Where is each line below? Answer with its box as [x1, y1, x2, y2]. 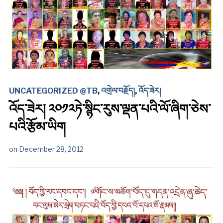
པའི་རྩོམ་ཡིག [8, 118, 66, 134]
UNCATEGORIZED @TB [8, 86, 98, 96]
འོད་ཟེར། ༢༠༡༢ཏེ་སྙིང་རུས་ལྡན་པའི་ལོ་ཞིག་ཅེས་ [8, 101, 211, 116]
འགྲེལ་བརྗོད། [101, 86, 135, 96]
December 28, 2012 [18, 144, 84, 153]
